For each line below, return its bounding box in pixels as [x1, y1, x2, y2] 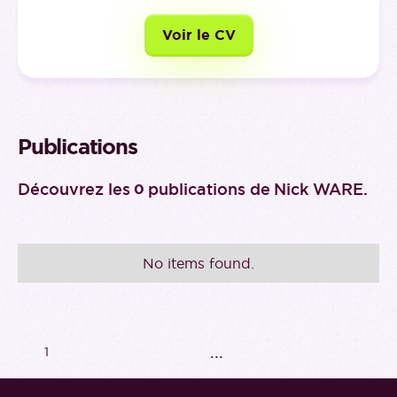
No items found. [143, 254, 254, 272]
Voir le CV [161, 26, 236, 44]
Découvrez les [18, 179, 130, 199]
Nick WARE [274, 179, 363, 199]
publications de [148, 179, 270, 199]
